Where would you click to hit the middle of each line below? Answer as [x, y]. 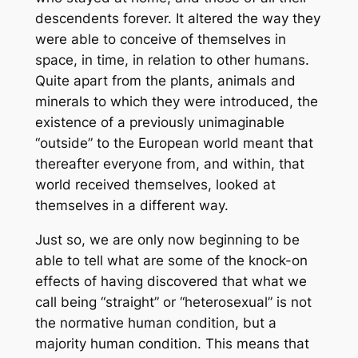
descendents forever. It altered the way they [177, 19]
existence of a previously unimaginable [159, 123]
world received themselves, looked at [155, 185]
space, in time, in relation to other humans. [172, 60]
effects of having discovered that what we [171, 282]
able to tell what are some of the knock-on [171, 261]
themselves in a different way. [131, 206]
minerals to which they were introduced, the [176, 102]
